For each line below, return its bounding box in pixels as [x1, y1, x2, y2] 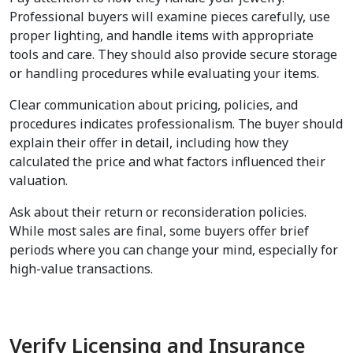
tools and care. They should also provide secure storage [9, 46, 337, 64]
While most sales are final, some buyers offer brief [9, 222, 309, 240]
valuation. [9, 172, 68, 190]
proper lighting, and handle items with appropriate [9, 27, 314, 45]
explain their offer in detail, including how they [9, 134, 288, 152]
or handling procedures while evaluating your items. [9, 65, 319, 83]
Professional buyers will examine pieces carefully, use [9, 8, 330, 26]
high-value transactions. [9, 260, 153, 278]
